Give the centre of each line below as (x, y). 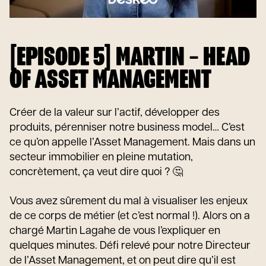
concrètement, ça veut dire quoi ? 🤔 (96, 172)
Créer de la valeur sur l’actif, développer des (115, 113)
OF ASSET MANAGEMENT (110, 80)
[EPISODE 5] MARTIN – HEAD (130, 58)
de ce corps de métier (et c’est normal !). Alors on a (130, 216)
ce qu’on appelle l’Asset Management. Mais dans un (132, 143)
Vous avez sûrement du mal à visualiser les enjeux (129, 202)
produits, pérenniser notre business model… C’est (127, 128)
